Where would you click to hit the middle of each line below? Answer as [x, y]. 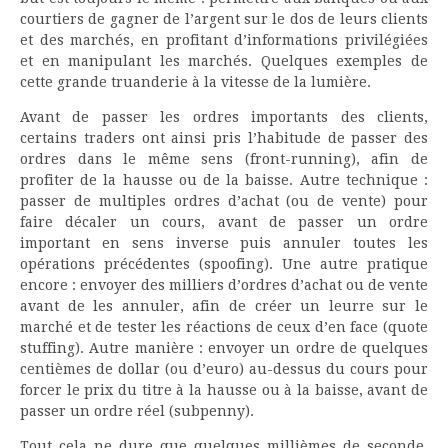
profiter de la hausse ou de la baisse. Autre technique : [224, 179]
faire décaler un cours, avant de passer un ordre [224, 221]
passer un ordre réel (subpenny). [137, 410]
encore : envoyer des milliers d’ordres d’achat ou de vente [224, 284]
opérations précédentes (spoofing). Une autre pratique [224, 263]
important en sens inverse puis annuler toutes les [224, 242]
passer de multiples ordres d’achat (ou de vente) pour [224, 200]
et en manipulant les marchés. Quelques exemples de [224, 60]
